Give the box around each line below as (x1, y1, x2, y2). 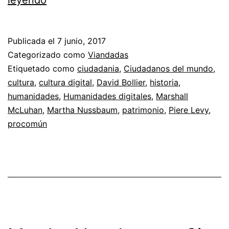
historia (150, 77, 178, 87)
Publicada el (8, 35, 57, 46)
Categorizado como (8, 49, 88, 60)
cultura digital (39, 77, 92, 87)
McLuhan (8, 104, 42, 115)
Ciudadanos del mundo (124, 63, 213, 74)
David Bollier (97, 77, 145, 87)
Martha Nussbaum (47, 104, 118, 115)
